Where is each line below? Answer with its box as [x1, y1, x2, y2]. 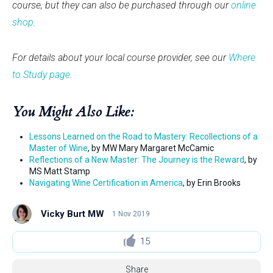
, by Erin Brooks [183, 177, 241, 188]
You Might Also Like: [12, 102, 134, 121]
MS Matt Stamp [29, 166, 90, 176]
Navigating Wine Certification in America [29, 177, 183, 188]
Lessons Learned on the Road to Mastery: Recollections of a [29, 131, 258, 141]
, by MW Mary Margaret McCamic [88, 143, 214, 153]
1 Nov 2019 [112, 210, 150, 219]
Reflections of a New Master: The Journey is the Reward [29, 154, 244, 165]
